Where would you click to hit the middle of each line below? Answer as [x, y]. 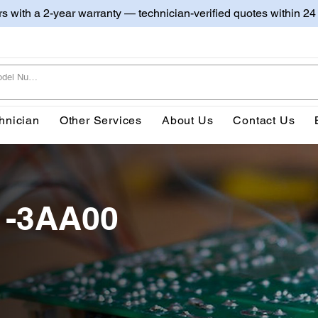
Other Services [101, 120]
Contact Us [264, 120]
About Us [188, 120]
